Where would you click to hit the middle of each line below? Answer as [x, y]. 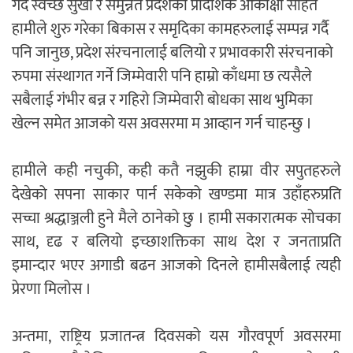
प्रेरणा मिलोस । [52, 290]
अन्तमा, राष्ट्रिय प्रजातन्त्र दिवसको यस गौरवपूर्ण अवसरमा [176, 337]
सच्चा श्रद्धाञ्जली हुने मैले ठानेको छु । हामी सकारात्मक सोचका [176, 219]
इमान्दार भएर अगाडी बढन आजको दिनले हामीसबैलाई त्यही [176, 266]
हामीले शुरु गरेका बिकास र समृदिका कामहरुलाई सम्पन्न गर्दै [170, 30]
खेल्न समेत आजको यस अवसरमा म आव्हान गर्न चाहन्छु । [162, 124]
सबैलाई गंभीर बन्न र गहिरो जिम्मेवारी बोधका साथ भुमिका [162, 100]
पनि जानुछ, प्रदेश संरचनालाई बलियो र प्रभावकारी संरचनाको [173, 53]
